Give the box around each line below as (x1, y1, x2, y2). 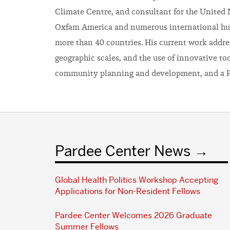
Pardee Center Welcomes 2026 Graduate (55, 210, 212, 221)
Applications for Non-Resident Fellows (55, 186, 200, 197)
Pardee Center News (55, 142, 190, 160)
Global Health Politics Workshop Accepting (55, 175, 218, 185)
